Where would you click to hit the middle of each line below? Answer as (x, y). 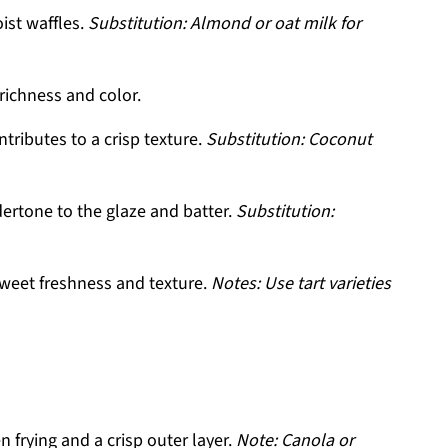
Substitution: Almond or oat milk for (224, 23)
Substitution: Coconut (289, 139)
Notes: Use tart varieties (301, 283)
